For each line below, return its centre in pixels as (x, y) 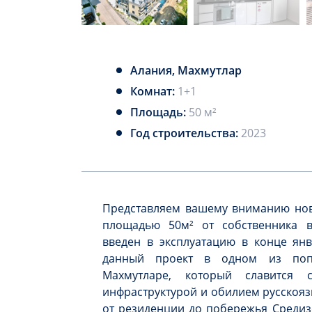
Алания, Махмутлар (186, 70)
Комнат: (154, 91)
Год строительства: (186, 133)
